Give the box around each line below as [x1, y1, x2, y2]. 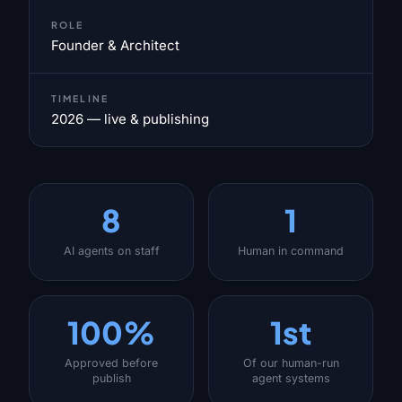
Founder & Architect [51, 37, 179, 54]
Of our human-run [242, 356, 339, 370]
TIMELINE [51, 92, 109, 104]
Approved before [65, 356, 158, 370]
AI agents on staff [63, 244, 160, 258]
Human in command [238, 244, 344, 258]
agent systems [251, 371, 330, 385]
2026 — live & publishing [51, 110, 209, 127]
